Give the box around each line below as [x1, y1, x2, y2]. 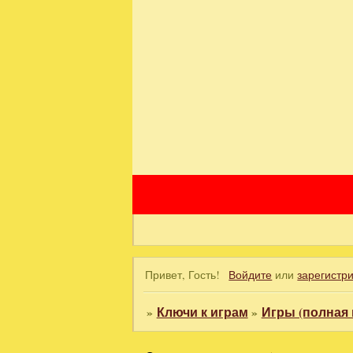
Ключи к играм [156, 303, 248, 321]
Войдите [229, 266, 273, 282]
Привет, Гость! [145, 266, 221, 282]
